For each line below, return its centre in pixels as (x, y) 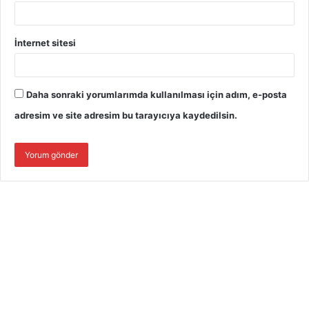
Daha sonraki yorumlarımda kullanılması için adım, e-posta (157, 94)
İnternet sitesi (45, 42)
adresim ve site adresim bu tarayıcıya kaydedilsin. (126, 115)
